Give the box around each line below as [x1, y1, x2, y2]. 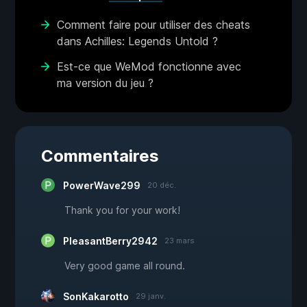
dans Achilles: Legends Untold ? [57, 34, 218, 49]
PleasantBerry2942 [63, 235, 158, 247]
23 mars [164, 236, 195, 246]
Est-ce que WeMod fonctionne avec [57, 60, 241, 74]
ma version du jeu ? [57, 76, 153, 90]
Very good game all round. [64, 260, 185, 272]
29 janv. [136, 291, 166, 302]
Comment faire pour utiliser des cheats [57, 18, 250, 32]
